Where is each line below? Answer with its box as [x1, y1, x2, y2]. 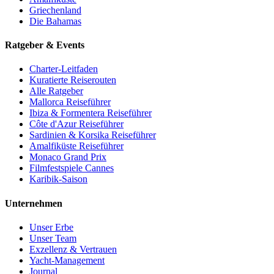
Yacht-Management [29, 254, 105, 265]
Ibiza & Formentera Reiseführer [29, 108, 152, 119]
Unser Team [29, 232, 76, 243]
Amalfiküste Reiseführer [29, 141, 124, 152]
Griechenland [29, 4, 81, 15]
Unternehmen [5, 198, 62, 209]
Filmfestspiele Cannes [29, 163, 114, 174]
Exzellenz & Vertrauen [29, 243, 117, 254]
